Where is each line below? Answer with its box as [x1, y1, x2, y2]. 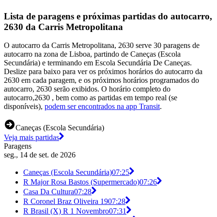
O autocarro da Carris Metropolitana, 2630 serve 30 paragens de [4, 41, 200, 50]
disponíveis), [4, 102, 45, 111]
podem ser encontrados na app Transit [45, 102, 160, 111]
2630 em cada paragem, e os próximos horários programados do [4, 76, 199, 85]
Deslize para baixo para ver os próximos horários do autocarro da [4, 67, 202, 76]
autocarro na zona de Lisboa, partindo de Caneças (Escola [4, 50, 181, 59]
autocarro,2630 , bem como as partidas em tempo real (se [4, 93, 177, 102]
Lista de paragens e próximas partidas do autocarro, [4, 11, 212, 21]
